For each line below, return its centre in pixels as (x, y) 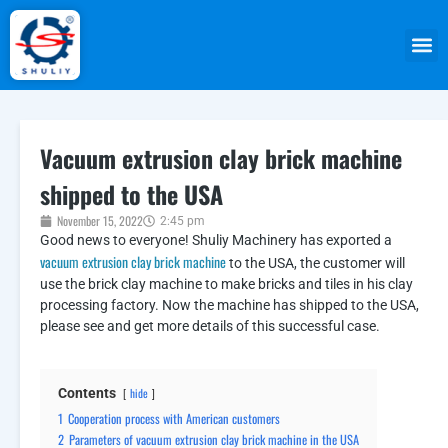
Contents (87, 393)
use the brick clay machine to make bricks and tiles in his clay (226, 284)
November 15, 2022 (100, 220)
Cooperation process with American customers (174, 418)
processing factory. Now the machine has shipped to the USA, (229, 305)
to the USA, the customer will (315, 263)
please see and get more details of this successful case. (210, 326)
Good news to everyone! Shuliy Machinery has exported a (216, 240)
